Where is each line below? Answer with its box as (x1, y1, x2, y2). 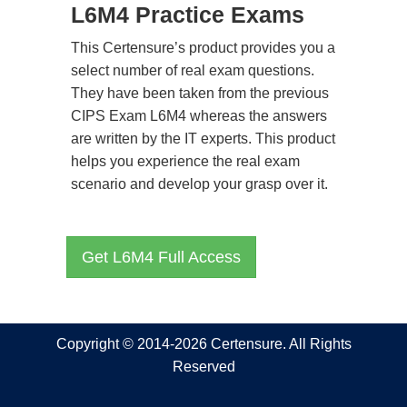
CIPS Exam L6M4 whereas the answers (71, 108, 327, 124)
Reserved (172, 359, 235, 374)
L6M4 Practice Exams (71, 2, 304, 27)
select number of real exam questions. (71, 63, 314, 78)
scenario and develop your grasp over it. (71, 176, 328, 192)
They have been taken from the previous (71, 85, 329, 101)
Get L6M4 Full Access (82, 248, 241, 266)
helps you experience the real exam (71, 154, 300, 169)
